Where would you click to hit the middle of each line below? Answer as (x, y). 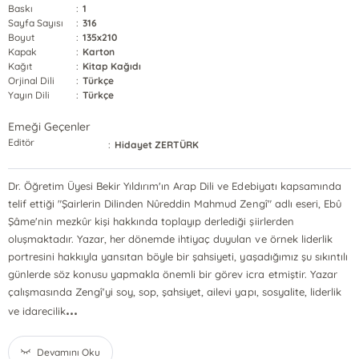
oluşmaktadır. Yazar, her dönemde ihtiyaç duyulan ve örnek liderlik (170, 239)
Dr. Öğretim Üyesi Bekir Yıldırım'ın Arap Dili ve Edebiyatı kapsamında (175, 186)
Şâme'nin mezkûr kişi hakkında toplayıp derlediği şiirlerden (151, 221)
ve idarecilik (39, 311)
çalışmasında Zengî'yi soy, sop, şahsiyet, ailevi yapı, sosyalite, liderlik (175, 292)
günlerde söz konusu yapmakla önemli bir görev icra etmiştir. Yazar (173, 274)
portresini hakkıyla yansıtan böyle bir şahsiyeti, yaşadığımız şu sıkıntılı (178, 256)
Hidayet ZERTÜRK (157, 145)
